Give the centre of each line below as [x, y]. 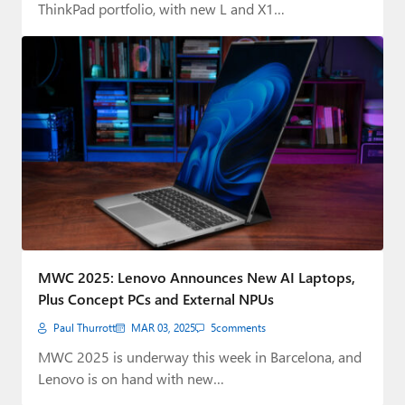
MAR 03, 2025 [163, 328]
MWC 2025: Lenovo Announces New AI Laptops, [197, 278]
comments [241, 328]
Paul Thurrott [85, 328]
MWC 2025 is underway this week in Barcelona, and [200, 357]
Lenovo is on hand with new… [131, 379]
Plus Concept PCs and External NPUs [156, 299]
